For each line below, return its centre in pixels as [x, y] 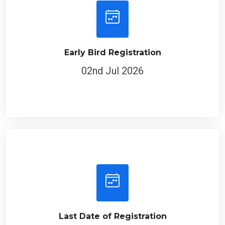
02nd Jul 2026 [113, 70]
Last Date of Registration [113, 215]
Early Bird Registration [113, 51]
